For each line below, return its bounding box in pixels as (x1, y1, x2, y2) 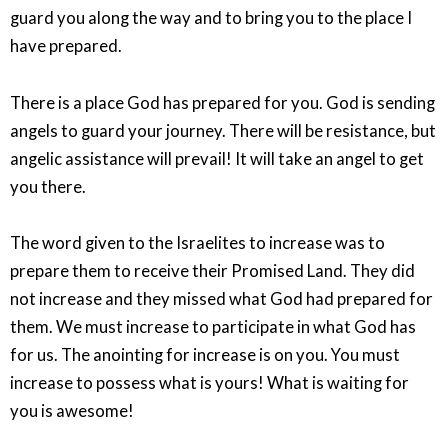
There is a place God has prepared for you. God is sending (10, 92, 435, 113)
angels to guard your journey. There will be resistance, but (10, 120, 436, 141)
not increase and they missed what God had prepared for (10, 289, 433, 310)
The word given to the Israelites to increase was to (10, 233, 385, 254)
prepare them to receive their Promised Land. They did (10, 261, 415, 282)
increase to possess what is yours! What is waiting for (10, 373, 409, 394)
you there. (10, 176, 86, 197)
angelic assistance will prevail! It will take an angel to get (10, 148, 424, 169)
